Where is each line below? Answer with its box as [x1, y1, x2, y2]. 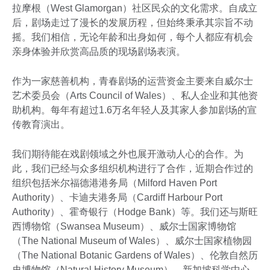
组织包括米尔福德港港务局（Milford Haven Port [12, 178, 217, 189]
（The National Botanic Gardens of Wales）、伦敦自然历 [12, 250, 258, 261]
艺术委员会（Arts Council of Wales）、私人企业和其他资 [12, 90, 258, 101]
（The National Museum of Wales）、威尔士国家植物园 [12, 236, 252, 246]
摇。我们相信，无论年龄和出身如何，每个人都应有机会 [12, 32, 253, 43]
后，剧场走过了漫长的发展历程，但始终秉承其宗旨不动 [12, 17, 253, 28]
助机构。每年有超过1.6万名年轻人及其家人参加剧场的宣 [12, 105, 257, 116]
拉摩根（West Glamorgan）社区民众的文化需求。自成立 [12, 3, 257, 14]
